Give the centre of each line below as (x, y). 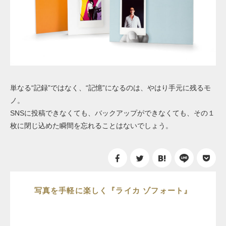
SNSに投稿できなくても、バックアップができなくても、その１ (112, 113)
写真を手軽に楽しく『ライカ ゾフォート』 (113, 190)
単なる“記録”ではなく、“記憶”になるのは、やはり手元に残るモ (110, 88)
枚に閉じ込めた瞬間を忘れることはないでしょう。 (91, 125)
